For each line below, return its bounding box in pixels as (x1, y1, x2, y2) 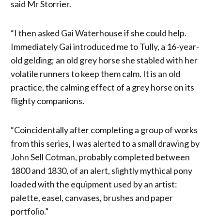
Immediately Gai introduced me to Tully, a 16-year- (11, 41, 200, 52)
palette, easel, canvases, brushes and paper (11, 192, 173, 203)
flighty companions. (11, 95, 85, 106)
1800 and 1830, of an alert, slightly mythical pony (11, 165, 193, 176)
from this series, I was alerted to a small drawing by (11, 138, 200, 149)
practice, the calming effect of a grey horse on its (11, 81, 195, 93)
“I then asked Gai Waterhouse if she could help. (11, 27, 187, 38)
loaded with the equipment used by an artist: (11, 178, 178, 189)
